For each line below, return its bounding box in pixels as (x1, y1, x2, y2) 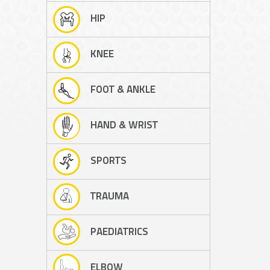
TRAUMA (90, 192, 129, 202)
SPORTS (90, 156, 127, 166)
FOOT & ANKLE (90, 85, 155, 95)
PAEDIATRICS (90, 227, 148, 237)
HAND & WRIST (90, 121, 158, 131)
